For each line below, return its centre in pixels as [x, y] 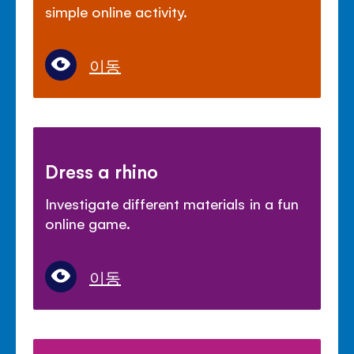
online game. [88, 222]
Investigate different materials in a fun [172, 203]
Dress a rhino [102, 170]
